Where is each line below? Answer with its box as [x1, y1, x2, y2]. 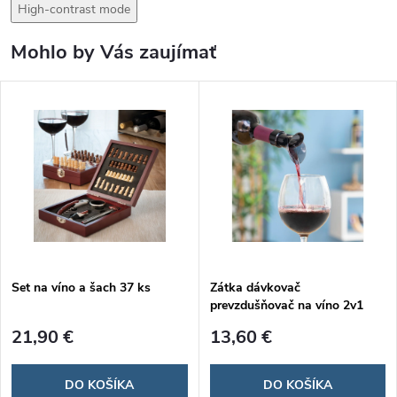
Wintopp [209, 314, 261, 331]
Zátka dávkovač [209, 278, 300, 296]
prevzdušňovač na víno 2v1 [209, 296, 363, 314]
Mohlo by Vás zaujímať [11, 38, 216, 66]
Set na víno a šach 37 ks [12, 278, 151, 296]
